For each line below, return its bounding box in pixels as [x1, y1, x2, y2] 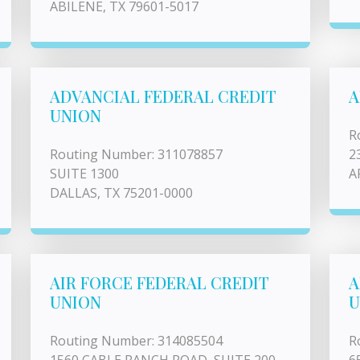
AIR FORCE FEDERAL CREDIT [50, 272, 269, 293]
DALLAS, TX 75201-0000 [50, 184, 193, 202]
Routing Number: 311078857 [50, 145, 223, 163]
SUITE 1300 [50, 165, 119, 182]
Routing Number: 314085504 [50, 332, 223, 350]
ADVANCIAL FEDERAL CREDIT [50, 85, 276, 107]
